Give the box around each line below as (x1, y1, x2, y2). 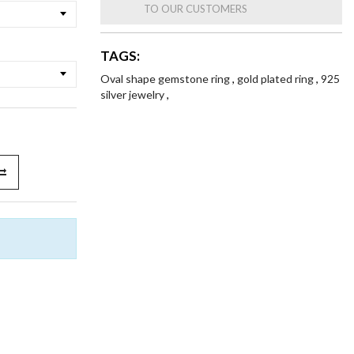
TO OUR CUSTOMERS (144, 2, 247, 15)
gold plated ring (237, 72, 316, 85)
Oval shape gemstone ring (100, 72, 232, 85)
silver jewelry (100, 88, 167, 101)
